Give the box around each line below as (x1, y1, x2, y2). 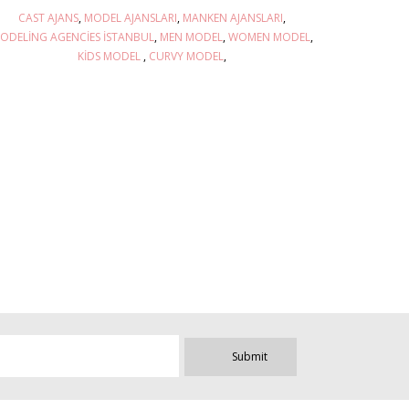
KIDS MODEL (77, 47, 143, 64)
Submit (231, 349, 267, 365)
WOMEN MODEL (227, 28, 310, 45)
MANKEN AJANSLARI (182, 9, 283, 26)
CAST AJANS (17, 9, 79, 26)
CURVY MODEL (148, 47, 224, 64)
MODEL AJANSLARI (83, 9, 177, 26)
